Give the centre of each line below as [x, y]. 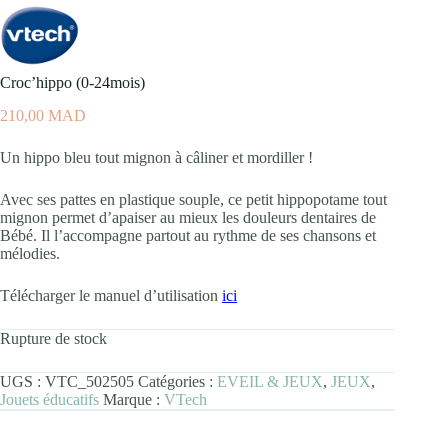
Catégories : [177, 381]
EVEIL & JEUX [270, 381]
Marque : [133, 399]
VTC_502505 [89, 381]
